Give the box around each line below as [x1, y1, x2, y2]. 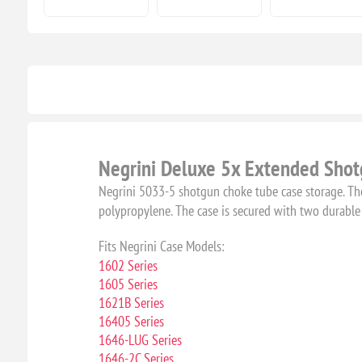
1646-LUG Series [98, 330, 182, 350]
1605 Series [98, 275, 158, 294]
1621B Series [98, 293, 164, 313]
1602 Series [98, 256, 158, 276]
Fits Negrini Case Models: [98, 237, 225, 256]
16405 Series [98, 312, 164, 331]
